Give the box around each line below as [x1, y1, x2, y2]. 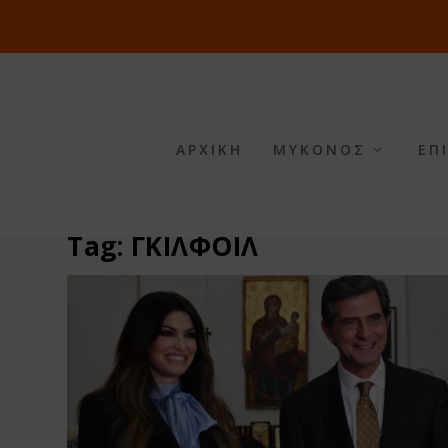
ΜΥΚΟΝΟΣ [272, 140, 366, 160]
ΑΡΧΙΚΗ [175, 140, 243, 160]
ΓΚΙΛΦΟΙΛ [130, 227, 259, 264]
